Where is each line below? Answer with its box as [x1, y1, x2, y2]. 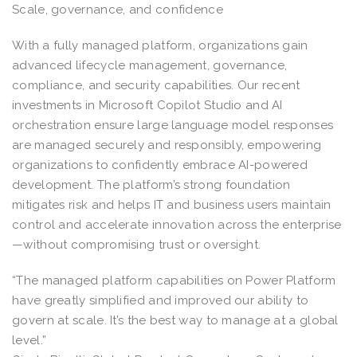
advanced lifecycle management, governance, [12, 57, 288, 73]
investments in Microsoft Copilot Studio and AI [12, 97, 283, 112]
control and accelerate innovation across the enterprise [12, 217, 342, 232]
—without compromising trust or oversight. [12, 237, 265, 252]
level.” [12, 332, 47, 347]
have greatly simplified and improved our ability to [12, 292, 309, 308]
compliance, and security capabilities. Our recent [12, 77, 300, 92]
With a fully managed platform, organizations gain [12, 37, 308, 53]
